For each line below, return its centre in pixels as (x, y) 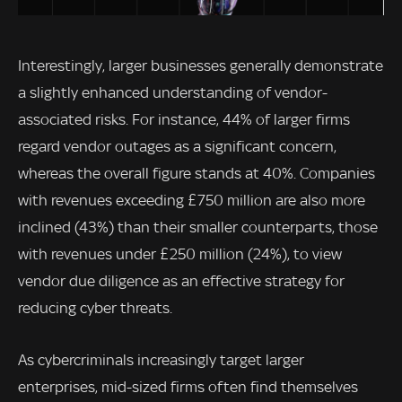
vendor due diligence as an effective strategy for (181, 281)
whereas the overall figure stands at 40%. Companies (197, 174)
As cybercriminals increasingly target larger (161, 360)
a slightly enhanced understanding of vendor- (173, 93)
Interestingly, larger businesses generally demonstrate (201, 66)
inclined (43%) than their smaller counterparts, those (198, 227)
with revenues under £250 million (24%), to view (180, 254)
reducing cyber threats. (95, 308)
